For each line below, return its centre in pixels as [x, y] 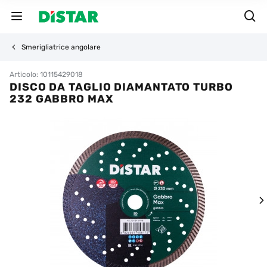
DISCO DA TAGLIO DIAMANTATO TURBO [121, 87]
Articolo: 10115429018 [46, 74]
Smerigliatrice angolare [61, 47]
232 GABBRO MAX [61, 99]
